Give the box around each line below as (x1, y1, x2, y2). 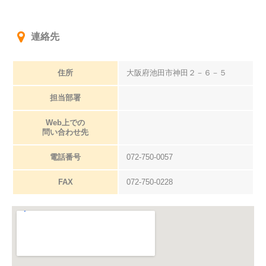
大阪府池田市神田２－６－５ (126, 68, 227, 77)
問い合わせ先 (42, 128, 88, 137)
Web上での (46, 118, 85, 127)
